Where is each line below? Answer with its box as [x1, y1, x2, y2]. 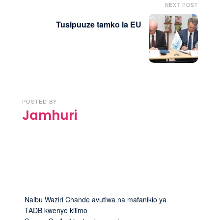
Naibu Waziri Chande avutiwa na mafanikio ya [25, 194, 166, 205]
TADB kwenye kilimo [25, 205, 87, 216]
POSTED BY [22, 97, 57, 105]
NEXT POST [165, 1, 198, 8]
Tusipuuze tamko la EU [56, 18, 141, 30]
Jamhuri [22, 106, 77, 124]
